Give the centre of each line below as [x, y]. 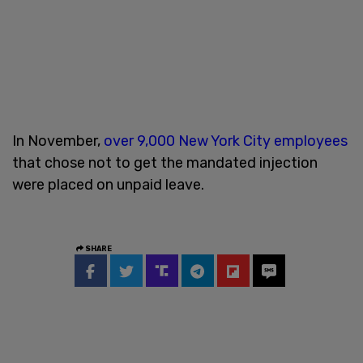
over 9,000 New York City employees [226, 141]
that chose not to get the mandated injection [165, 162]
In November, [58, 141]
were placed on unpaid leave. [108, 184]
